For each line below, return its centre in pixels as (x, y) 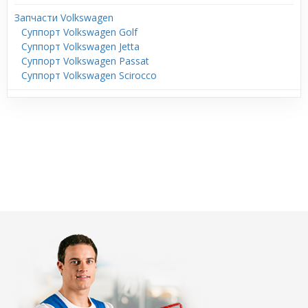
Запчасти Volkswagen (64, 18)
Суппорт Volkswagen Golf (79, 32)
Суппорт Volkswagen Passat (85, 61)
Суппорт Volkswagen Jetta (80, 46)
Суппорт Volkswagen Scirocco (89, 75)
